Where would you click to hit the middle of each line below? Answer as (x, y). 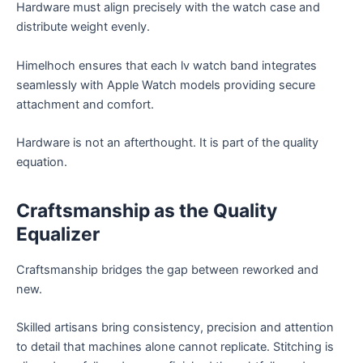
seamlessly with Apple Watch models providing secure (166, 85)
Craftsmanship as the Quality (147, 211)
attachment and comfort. (85, 104)
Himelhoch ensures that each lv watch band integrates (167, 65)
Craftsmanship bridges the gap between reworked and (167, 270)
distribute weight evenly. (83, 27)
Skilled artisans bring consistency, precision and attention (175, 328)
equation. (42, 162)
